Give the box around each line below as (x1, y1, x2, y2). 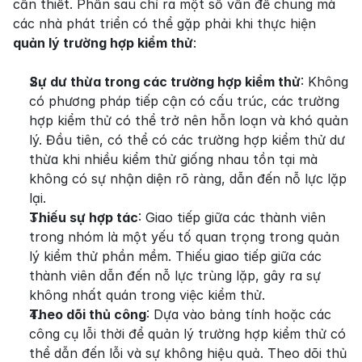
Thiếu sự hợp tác (29, 209, 138, 225)
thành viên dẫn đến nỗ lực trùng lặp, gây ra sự (29, 267, 321, 284)
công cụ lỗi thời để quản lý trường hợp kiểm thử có (29, 326, 346, 342)
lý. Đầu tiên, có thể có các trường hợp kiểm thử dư (29, 132, 345, 148)
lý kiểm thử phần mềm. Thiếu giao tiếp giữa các (29, 248, 322, 264)
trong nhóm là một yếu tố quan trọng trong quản (29, 229, 339, 245)
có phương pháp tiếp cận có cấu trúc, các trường (29, 93, 339, 109)
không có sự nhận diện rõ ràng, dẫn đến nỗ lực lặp (29, 170, 347, 187)
